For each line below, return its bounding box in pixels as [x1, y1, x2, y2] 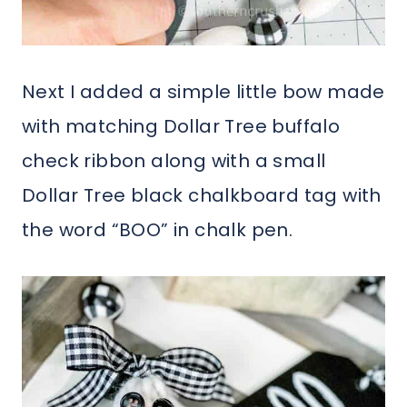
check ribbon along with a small [22, 147, 326, 174]
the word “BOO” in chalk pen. [22, 216, 293, 243]
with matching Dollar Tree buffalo [22, 113, 341, 139]
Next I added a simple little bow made [22, 78, 385, 104]
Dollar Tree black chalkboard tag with [22, 182, 382, 208]
